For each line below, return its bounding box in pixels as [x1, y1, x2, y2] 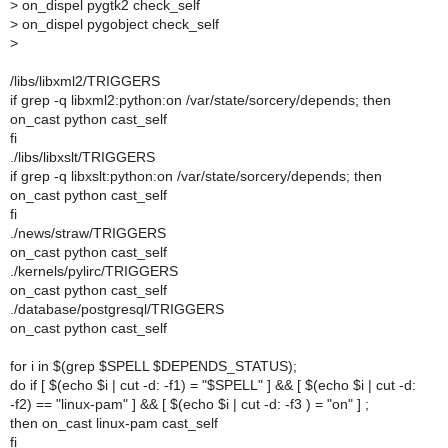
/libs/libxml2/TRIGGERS [10, 73, 160, 89]
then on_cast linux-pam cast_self [10, 415, 218, 431]
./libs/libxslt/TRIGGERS [10, 149, 155, 165]
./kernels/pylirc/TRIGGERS [10, 263, 178, 279]
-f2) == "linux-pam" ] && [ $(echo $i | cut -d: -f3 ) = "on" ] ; [10, 396, 369, 412]
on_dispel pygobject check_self [18, 16, 219, 32]
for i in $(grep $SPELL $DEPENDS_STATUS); [10, 358, 297, 374]
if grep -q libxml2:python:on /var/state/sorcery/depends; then [10, 92, 391, 108]
